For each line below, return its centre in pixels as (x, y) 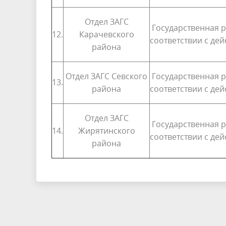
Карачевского (106, 34)
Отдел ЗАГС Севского (106, 76)
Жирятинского (106, 130)
